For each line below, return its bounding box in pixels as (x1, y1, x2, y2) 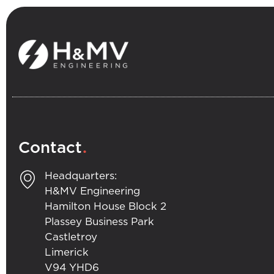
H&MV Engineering (44, 185, 140, 196)
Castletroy (44, 231, 97, 242)
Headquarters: (44, 170, 117, 181)
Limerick (44, 246, 89, 257)
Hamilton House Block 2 (44, 201, 166, 212)
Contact (18, 139, 82, 156)
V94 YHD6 (44, 262, 99, 273)
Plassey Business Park (44, 216, 154, 227)
